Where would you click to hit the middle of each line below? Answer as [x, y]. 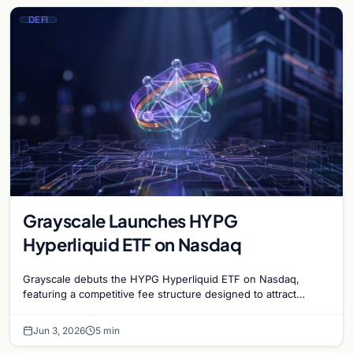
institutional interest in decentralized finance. [132, 308]
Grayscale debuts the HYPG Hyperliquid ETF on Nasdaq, [161, 279]
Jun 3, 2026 [59, 330]
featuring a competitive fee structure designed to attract [160, 294]
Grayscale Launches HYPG [130, 220]
